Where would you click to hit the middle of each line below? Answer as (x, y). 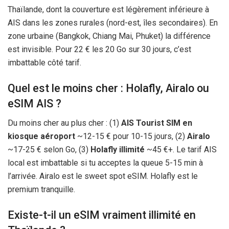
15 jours (157, 136)
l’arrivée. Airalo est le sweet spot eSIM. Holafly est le (103, 176)
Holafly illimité (118, 150)
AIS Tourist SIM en (157, 123)
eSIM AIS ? (35, 103)
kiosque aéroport (41, 136)
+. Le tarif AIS (192, 150)
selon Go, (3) (66, 150)
